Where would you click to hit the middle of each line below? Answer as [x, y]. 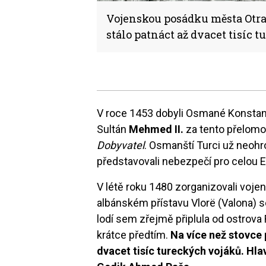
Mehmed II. [156, 129]
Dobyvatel [121, 145]
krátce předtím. [134, 235]
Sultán [113, 129]
